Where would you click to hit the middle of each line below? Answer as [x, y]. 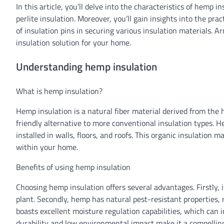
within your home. [47, 147]
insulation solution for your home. [73, 42]
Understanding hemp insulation [86, 66]
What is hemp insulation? [59, 91]
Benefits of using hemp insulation [73, 167]
